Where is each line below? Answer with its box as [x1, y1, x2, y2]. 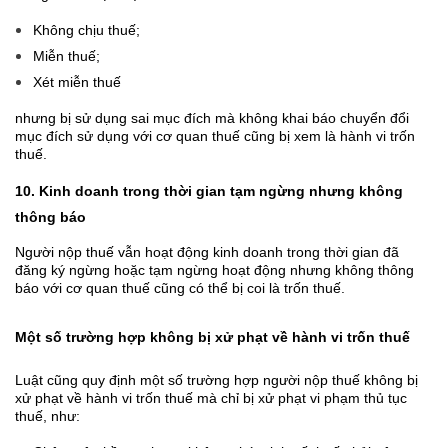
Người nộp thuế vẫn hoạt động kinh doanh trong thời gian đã [15, 244, 399, 261]
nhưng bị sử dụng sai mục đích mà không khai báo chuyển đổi [15, 110, 409, 127]
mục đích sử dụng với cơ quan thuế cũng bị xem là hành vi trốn [15, 128, 415, 145]
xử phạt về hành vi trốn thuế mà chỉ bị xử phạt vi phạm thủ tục [15, 389, 407, 406]
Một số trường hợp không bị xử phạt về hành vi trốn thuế [15, 328, 410, 345]
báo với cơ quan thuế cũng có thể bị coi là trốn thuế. [15, 280, 345, 297]
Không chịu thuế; [33, 22, 141, 39]
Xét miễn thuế [33, 74, 122, 91]
